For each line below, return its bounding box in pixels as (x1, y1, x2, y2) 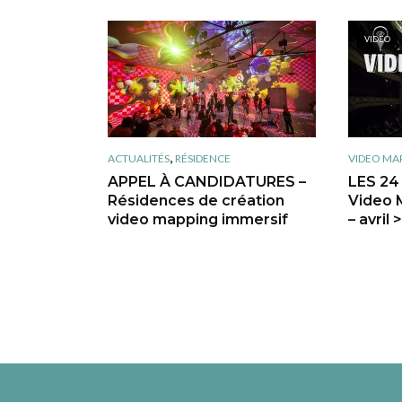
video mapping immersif (108, 210, 288, 228)
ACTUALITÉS (108, 151, 170, 165)
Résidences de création (108, 191, 284, 209)
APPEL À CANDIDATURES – (108, 172, 306, 190)
